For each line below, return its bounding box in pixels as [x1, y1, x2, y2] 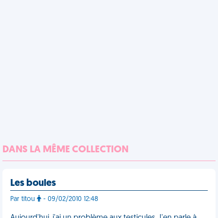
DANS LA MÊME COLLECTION [2, 145, 128, 155]
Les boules [10, 179, 56, 188]
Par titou [10, 196, 37, 203]
